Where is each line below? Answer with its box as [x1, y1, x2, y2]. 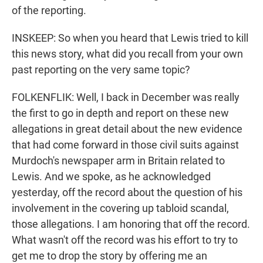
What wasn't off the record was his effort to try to [12, 234, 238, 247]
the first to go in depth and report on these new [12, 107, 229, 120]
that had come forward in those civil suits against [12, 139, 239, 151]
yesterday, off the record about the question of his [12, 186, 242, 199]
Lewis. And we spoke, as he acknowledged [12, 170, 211, 183]
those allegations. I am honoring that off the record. [12, 218, 250, 231]
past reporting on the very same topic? [12, 63, 190, 76]
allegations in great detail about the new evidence [12, 123, 242, 136]
